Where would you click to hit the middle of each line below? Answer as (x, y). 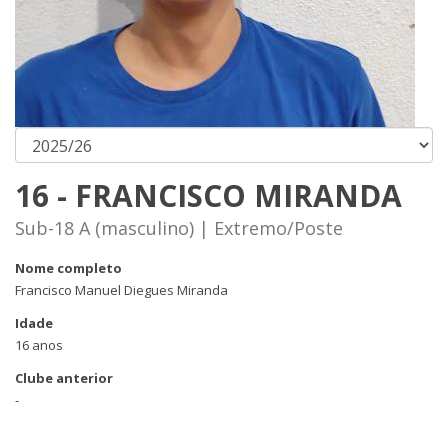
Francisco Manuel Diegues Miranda (121, 290)
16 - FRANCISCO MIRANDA (208, 195)
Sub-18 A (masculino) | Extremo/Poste (179, 228)
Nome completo (68, 268)
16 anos (39, 345)
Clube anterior (64, 378)
